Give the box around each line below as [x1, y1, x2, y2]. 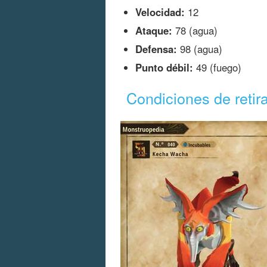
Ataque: [135, 23, 172, 38]
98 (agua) [177, 42, 222, 57]
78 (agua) [172, 23, 218, 38]
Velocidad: [135, 5, 185, 20]
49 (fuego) [193, 60, 241, 75]
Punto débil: [135, 60, 193, 75]
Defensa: [135, 42, 177, 57]
